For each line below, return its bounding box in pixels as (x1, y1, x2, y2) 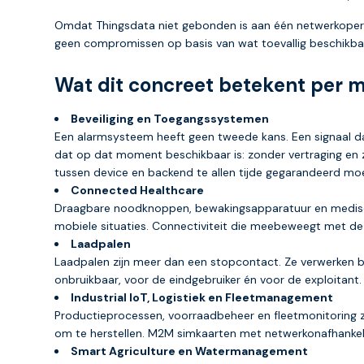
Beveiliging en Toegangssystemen (71, 110, 269, 126)
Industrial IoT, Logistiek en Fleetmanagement (71, 289, 333, 305)
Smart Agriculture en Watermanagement (71, 343, 308, 358)
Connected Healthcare (71, 182, 204, 197)
